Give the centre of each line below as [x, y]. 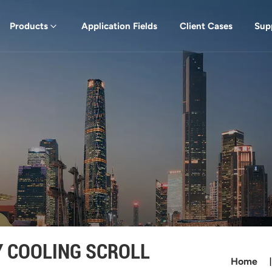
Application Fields [119, 26]
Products [29, 26]
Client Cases [206, 26]
